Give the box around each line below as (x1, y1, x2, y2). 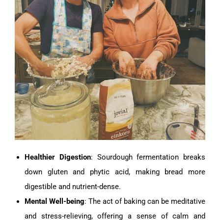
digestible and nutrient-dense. (25, 182, 121, 192)
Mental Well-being (25, 197, 84, 206)
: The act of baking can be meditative (84, 197, 205, 206)
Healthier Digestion (25, 153, 91, 162)
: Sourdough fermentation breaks (90, 153, 205, 162)
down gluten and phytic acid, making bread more (25, 167, 205, 177)
